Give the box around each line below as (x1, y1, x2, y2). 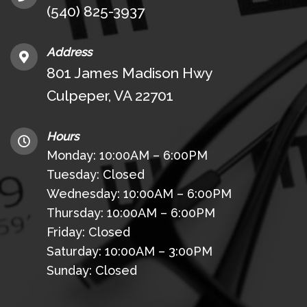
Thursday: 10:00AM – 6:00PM (47, 206, 215, 221)
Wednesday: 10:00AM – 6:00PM (47, 186, 232, 201)
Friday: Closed (47, 225, 130, 240)
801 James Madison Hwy (47, 64, 212, 82)
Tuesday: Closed (47, 167, 145, 182)
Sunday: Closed (47, 263, 137, 278)
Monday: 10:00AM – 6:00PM (47, 148, 208, 163)
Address (47, 45, 92, 60)
